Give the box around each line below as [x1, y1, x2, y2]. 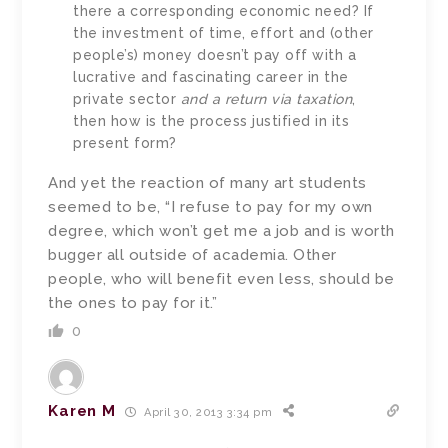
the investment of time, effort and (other [73, 25, 374, 42]
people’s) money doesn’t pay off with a [73, 47, 357, 64]
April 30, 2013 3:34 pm [140, 405, 273, 419]
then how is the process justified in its [73, 113, 350, 130]
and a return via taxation [180, 91, 353, 108]
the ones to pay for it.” [48, 294, 218, 313]
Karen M [48, 402, 116, 421]
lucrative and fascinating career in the [73, 69, 349, 86]
